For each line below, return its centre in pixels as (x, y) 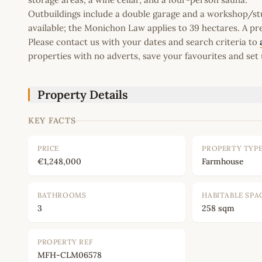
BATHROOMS (62, 195)
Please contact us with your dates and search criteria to (144, 42)
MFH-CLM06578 (70, 255)
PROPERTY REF (65, 242)
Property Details (83, 95)
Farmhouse (223, 162)
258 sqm (218, 208)
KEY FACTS (52, 121)
